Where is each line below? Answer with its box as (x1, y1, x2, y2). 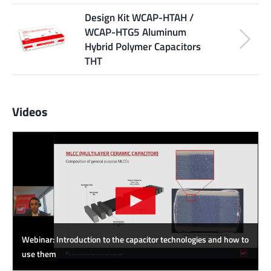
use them (22, 247, 56, 261)
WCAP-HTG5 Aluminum (85, 24, 186, 39)
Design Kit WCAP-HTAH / (85, 9, 194, 25)
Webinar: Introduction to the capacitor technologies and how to (22, 233, 249, 246)
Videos (12, 102, 47, 121)
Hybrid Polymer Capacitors (85, 38, 201, 54)
